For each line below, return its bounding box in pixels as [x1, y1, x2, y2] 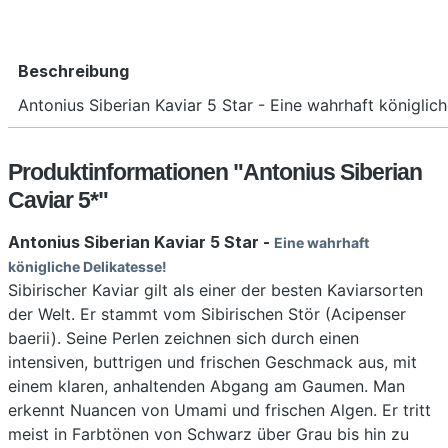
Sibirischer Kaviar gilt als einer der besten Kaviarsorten [8, 280, 423, 301]
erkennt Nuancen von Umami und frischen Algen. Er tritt [8, 400, 431, 421]
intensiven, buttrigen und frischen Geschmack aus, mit [8, 352, 417, 373]
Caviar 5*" [8, 187, 108, 214]
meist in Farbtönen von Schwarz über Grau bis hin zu [8, 424, 409, 445]
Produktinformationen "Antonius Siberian [8, 159, 422, 186]
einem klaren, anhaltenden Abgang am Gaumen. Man [8, 376, 405, 397]
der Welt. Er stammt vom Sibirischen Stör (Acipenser [8, 304, 406, 325]
